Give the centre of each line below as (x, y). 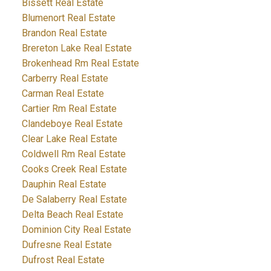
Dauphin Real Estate (64, 184)
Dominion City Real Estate (76, 230)
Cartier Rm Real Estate (69, 109)
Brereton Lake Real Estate (77, 48)
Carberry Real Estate (65, 79)
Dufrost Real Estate (63, 260)
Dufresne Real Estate (67, 245)
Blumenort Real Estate (68, 18)
